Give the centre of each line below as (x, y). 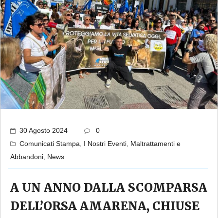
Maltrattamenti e (155, 143)
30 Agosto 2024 (44, 130)
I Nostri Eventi (105, 143)
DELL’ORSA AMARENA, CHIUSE (105, 206)
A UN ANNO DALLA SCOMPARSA (109, 187)
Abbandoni (27, 156)
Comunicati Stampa (50, 143)
